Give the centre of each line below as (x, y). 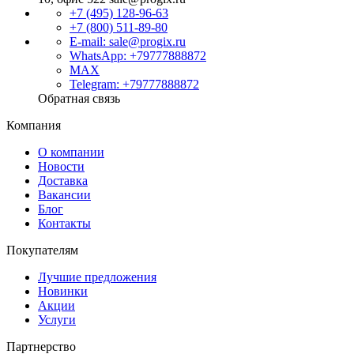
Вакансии (64, 195)
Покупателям (42, 250)
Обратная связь (79, 98)
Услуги (57, 320)
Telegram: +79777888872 (134, 84)
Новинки (63, 291)
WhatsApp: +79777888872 (138, 56)
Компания (34, 125)
